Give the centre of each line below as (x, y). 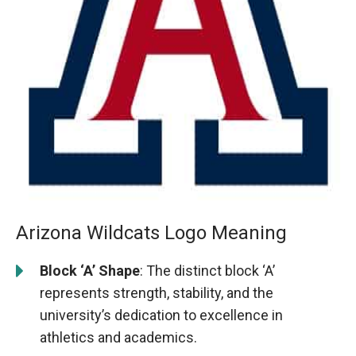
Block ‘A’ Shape (90, 271)
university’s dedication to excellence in (161, 315)
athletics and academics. (118, 338)
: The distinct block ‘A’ (207, 271)
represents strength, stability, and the (157, 293)
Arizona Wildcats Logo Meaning (151, 233)
